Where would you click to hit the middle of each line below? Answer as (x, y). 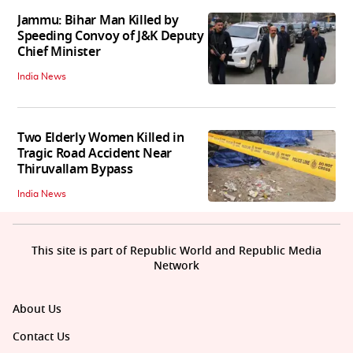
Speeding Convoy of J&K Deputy (111, 37)
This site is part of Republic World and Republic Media (176, 251)
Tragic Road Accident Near (95, 154)
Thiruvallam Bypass (75, 170)
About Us (37, 310)
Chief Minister (59, 52)
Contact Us (41, 337)
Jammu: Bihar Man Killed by (98, 21)
